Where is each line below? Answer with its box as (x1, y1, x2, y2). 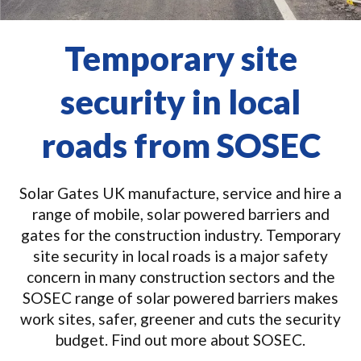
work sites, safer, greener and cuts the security (20, 309, 341, 328)
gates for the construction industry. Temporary (20, 226, 341, 244)
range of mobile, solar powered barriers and (31, 205, 330, 223)
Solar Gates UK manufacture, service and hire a (19, 184, 342, 202)
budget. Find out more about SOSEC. (56, 330, 305, 349)
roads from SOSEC (40, 125, 321, 165)
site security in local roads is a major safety (33, 247, 328, 265)
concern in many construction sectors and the (26, 268, 335, 286)
